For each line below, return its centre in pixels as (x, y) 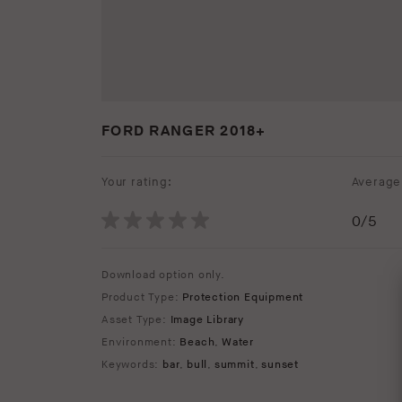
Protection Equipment (243, 298)
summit (234, 365)
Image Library (207, 320)
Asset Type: (136, 320)
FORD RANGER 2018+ (184, 131)
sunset (280, 365)
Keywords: (132, 365)
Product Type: (142, 298)
